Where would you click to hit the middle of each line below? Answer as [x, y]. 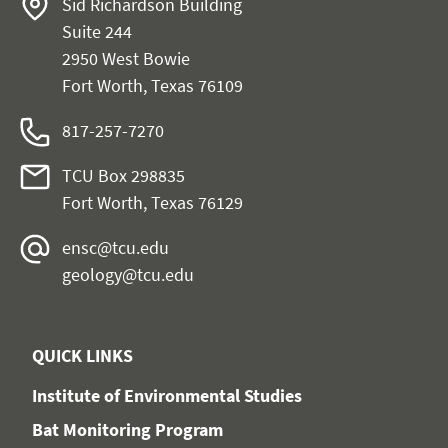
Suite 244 [97, 31]
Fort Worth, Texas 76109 [152, 85]
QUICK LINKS [82, 355]
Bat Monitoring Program [127, 429]
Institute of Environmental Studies [167, 395]
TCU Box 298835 [123, 175]
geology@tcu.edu [128, 274]
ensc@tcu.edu [115, 247]
